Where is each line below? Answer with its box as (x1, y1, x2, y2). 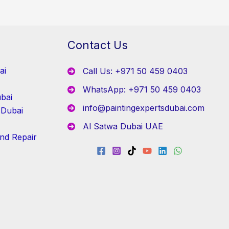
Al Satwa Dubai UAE (83, 128, 163, 139)
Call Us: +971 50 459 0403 (83, 73, 188, 83)
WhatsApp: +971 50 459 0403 (83, 91, 201, 102)
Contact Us (67, 45, 128, 59)
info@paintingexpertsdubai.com (83, 110, 204, 120)
